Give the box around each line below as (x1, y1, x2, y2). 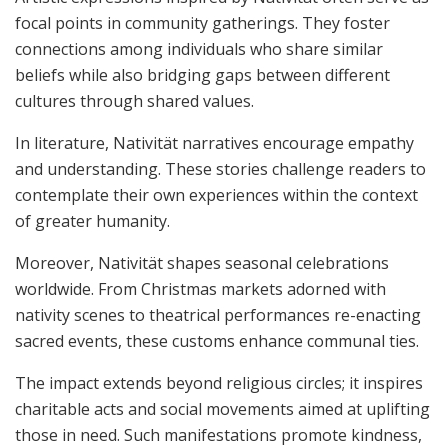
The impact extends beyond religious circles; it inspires (15, 371, 423, 394)
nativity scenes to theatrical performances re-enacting (15, 303, 421, 326)
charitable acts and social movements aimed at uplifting (15, 397, 430, 420)
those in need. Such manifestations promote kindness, (15, 423, 422, 446)
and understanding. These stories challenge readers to (15, 157, 426, 180)
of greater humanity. (15, 209, 170, 232)
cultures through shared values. (15, 89, 254, 112)
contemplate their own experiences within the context (15, 183, 418, 206)
